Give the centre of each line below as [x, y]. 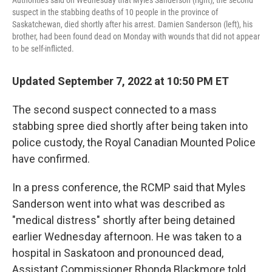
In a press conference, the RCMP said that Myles [129, 187]
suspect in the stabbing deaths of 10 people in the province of [115, 12]
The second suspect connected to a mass [114, 109]
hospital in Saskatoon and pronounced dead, [118, 253]
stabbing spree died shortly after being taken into [130, 126]
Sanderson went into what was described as [119, 203]
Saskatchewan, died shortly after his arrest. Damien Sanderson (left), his [132, 24]
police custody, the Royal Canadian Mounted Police [134, 142]
